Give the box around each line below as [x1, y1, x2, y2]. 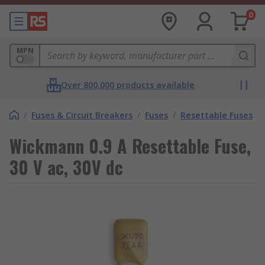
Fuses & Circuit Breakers [31, 109, 132, 121]
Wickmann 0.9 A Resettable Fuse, [9, 132, 251, 159]
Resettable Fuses [180, 109, 253, 121]
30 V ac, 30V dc [9, 154, 123, 180]
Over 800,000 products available [61, 79, 195, 91]
